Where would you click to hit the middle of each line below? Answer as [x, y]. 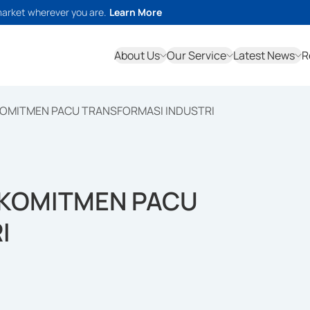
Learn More [136, 12]
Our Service [197, 55]
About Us [137, 55]
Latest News [264, 55]
